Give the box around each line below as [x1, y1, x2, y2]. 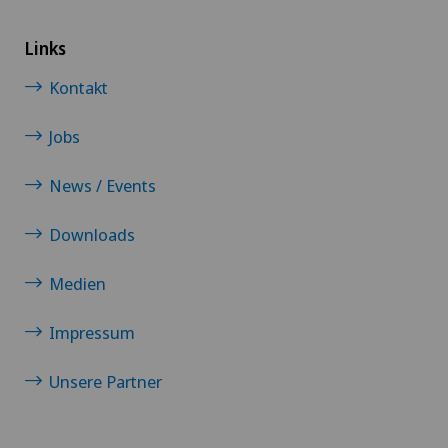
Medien [49, 272, 106, 296]
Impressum [49, 321, 135, 345]
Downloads [49, 223, 135, 247]
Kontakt [49, 76, 108, 100]
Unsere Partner [49, 370, 162, 394]
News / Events [49, 174, 156, 198]
